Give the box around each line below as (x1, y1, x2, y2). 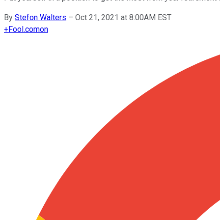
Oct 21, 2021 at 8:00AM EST (75, 12, 171, 22)
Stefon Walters (15, 12, 66, 22)
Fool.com (8, 24, 40, 34)
